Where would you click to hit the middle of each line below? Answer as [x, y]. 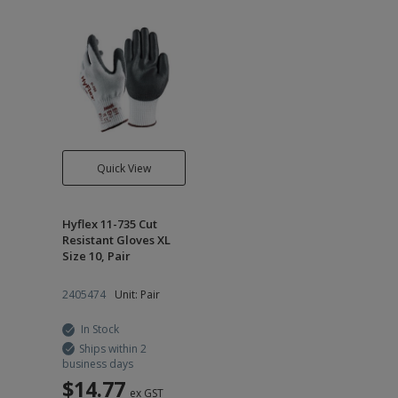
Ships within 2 [113, 349]
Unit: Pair [137, 295]
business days [98, 364]
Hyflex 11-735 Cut [110, 224]
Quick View [124, 168]
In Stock [100, 329]
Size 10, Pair [96, 256]
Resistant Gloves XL [116, 240]
